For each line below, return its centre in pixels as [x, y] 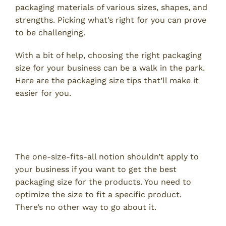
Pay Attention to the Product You [106, 117]
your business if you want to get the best [96, 169]
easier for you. [43, 93]
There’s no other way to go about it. [86, 207]
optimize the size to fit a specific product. [98, 195]
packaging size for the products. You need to [103, 182]
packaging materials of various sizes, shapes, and [111, 8]
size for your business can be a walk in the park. [110, 68]
